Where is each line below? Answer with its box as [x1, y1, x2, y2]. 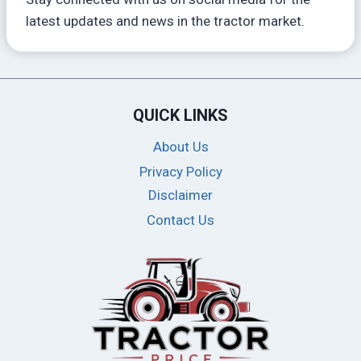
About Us [152, 139, 209, 156]
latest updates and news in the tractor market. [26, 13, 305, 29]
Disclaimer [148, 187, 213, 204]
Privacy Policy [139, 163, 222, 180]
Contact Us [147, 212, 214, 229]
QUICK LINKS [133, 105, 228, 125]
